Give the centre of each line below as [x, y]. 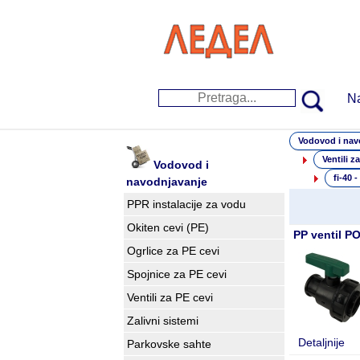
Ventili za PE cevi [170, 297]
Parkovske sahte [169, 344]
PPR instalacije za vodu [186, 204]
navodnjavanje [166, 182]
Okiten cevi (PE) [168, 227]
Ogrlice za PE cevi [173, 251]
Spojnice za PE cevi [176, 274]
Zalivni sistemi [162, 321]
